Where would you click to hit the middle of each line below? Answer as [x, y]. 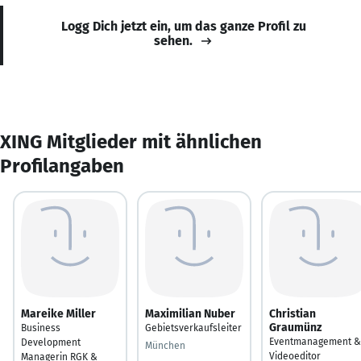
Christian [293, 313]
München [165, 345]
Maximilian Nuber [190, 313]
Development [51, 342]
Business [41, 328]
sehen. [173, 40]
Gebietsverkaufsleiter [193, 328]
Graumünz [295, 327]
